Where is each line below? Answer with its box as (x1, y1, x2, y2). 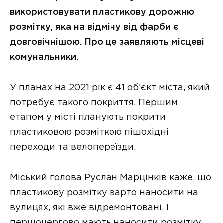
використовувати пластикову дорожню (10, 8, 194, 17)
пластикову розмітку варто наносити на (10, 188, 198, 197)
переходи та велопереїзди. (10, 143, 136, 151)
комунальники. (10, 53, 78, 62)
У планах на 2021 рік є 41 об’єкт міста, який (10, 83, 210, 92)
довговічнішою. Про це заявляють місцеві (10, 38, 204, 47)
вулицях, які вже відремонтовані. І (10, 203, 169, 212)
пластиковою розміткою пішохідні (10, 128, 169, 136)
